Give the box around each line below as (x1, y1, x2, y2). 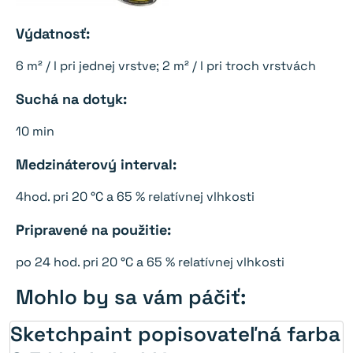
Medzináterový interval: (16, 154, 176, 173)
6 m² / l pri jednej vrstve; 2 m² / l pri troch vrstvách (16, 57, 316, 74)
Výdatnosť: (16, 24, 90, 43)
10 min (16, 122, 54, 139)
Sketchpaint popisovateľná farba (10, 320, 340, 347)
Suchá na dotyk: (16, 89, 127, 108)
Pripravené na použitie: (16, 220, 171, 239)
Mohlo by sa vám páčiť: (16, 283, 246, 310)
